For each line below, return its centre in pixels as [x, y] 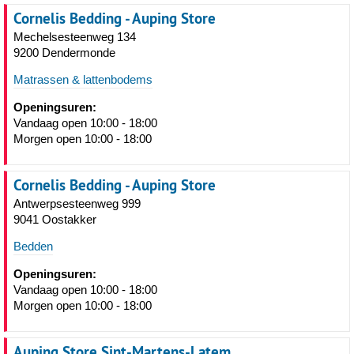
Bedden [33, 246]
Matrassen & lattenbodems [83, 79]
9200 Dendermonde [64, 53]
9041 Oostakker [55, 219]
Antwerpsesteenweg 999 [77, 203]
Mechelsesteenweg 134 [75, 37]
